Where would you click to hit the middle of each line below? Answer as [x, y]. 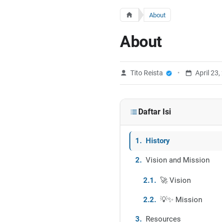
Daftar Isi [155, 112]
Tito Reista [147, 73]
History [158, 141]
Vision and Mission [178, 160]
